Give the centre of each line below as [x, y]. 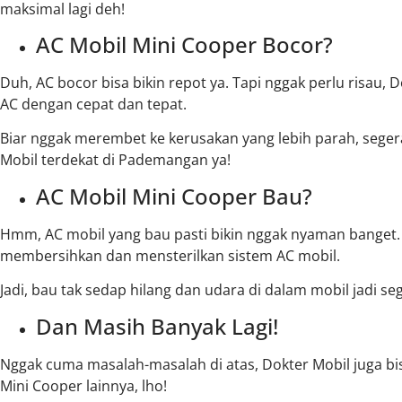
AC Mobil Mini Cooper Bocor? [184, 44]
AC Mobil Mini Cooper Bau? [174, 196]
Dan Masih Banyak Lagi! [157, 326]
